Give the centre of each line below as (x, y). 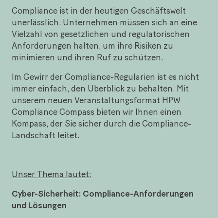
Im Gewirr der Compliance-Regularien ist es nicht (105, 77)
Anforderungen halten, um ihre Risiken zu (92, 46)
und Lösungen (39, 205)
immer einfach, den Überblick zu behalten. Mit (100, 89)
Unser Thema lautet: (52, 174)
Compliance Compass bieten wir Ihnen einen (97, 112)
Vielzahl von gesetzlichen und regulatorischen (101, 34)
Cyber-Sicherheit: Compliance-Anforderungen (103, 194)
